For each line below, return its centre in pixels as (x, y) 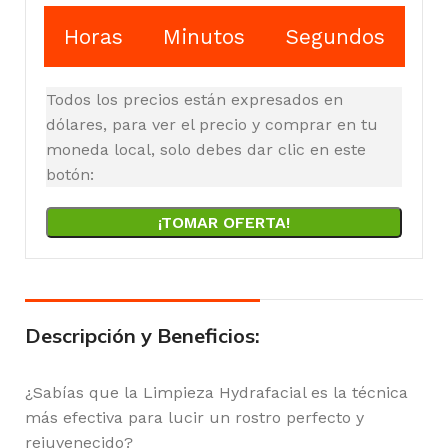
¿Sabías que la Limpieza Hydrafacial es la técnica (216, 393)
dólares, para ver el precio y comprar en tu (212, 125)
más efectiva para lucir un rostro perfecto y (194, 418)
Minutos (203, 37)
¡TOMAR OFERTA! (224, 223)
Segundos (334, 37)
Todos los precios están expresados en (194, 100)
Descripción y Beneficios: (142, 336)
